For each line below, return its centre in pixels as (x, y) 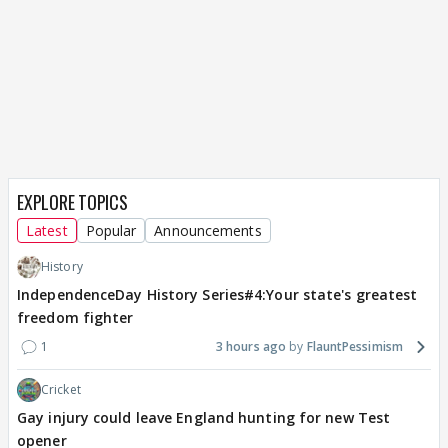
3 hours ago (251, 347)
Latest (47, 231)
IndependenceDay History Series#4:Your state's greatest (217, 295)
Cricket (61, 390)
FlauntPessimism (354, 347)
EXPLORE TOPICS (72, 202)
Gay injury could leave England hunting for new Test (204, 418)
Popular (111, 231)
